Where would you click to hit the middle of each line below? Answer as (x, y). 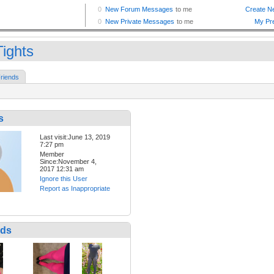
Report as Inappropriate (75, 189)
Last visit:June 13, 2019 (75, 137)
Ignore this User (64, 179)
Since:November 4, (68, 162)
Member (52, 154)
